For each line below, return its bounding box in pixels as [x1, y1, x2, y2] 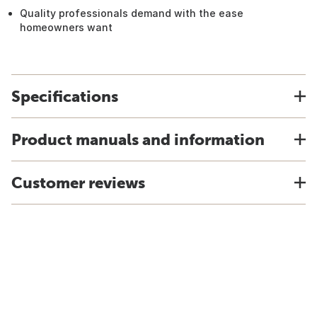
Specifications [11, 87, 118, 105]
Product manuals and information [11, 130, 265, 149]
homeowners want [20, 21, 113, 33]
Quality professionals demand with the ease [20, 7, 243, 19]
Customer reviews [11, 173, 145, 192]
